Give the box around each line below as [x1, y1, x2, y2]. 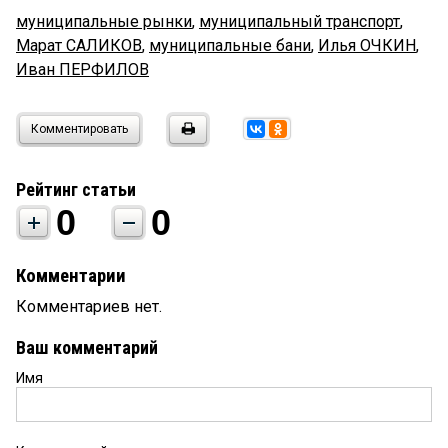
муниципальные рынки [16, 12, 192, 32]
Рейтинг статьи [16, 179, 136, 201]
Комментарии [16, 265, 126, 288]
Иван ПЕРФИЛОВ [16, 60, 149, 80]
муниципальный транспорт [199, 12, 400, 32]
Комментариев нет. [16, 297, 162, 317]
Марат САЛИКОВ [16, 36, 142, 56]
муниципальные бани [149, 36, 311, 56]
